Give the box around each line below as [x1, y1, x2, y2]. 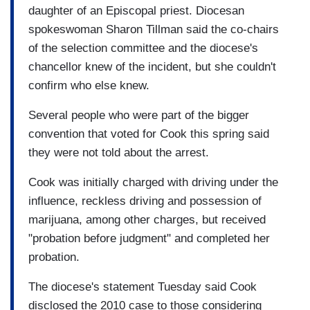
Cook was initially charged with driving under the [28, 175, 278, 189]
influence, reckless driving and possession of [28, 194, 262, 208]
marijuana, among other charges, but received [28, 212, 266, 226]
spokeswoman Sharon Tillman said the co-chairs [28, 22, 279, 36]
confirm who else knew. [28, 78, 149, 92]
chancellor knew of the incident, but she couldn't [28, 60, 276, 73]
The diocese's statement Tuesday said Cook [28, 280, 257, 293]
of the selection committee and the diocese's [28, 41, 258, 55]
